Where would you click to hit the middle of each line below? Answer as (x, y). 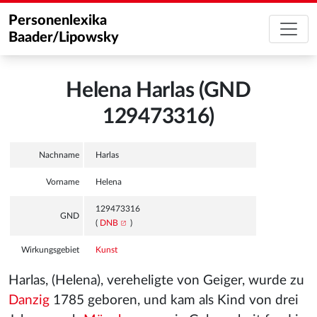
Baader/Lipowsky (64, 38)
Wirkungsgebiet (50, 250)
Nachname (59, 155)
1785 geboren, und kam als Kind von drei (174, 300)
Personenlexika (58, 21)
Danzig (29, 300)
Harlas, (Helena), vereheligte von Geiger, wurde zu (156, 281)
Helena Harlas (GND (158, 91)
